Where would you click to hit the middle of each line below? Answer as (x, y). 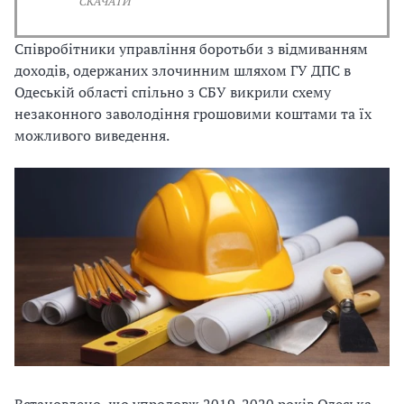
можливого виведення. (92, 135)
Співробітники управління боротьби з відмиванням (191, 49)
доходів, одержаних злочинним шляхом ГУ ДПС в (183, 70)
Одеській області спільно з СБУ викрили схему (173, 92)
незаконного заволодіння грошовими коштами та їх (193, 114)
